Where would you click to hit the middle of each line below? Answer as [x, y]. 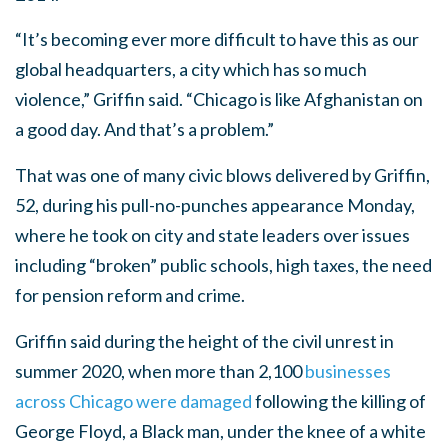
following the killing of [339, 401]
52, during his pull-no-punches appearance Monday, [215, 205]
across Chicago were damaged [133, 401]
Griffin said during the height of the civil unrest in [204, 341]
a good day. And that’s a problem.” [144, 129]
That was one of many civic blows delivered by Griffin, [222, 175]
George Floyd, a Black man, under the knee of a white [220, 431]
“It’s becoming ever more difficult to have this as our [217, 39]
